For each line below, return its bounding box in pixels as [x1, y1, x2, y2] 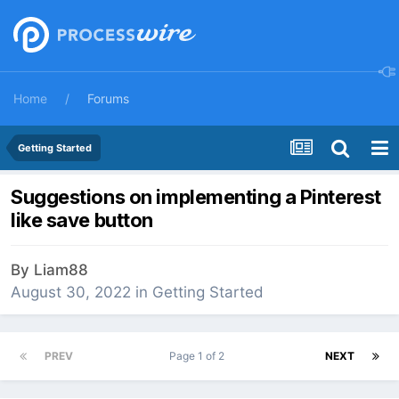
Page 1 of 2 [168, 349, 230, 363]
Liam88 [34, 261, 88, 280]
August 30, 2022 [11, 283, 131, 302]
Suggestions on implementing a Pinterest [11, 185, 381, 209]
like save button [11, 208, 153, 232]
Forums [87, 91, 129, 106]
